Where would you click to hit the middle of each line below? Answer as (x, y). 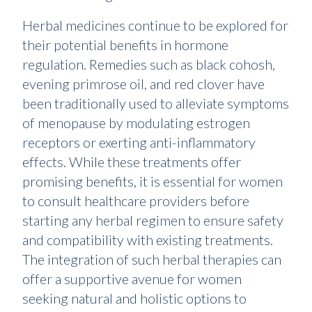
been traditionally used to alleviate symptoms (156, 103)
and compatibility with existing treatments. (148, 240)
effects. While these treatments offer (132, 162)
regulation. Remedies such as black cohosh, (149, 64)
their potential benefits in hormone (125, 45)
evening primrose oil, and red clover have (143, 84)
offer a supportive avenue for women (132, 279)
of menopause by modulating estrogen (136, 123)
